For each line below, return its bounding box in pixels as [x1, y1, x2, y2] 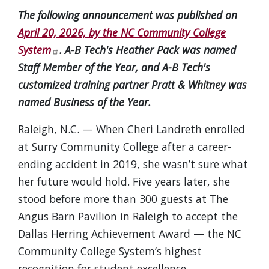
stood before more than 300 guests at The [18, 192, 228, 206]
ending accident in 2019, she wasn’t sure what [18, 157, 248, 171]
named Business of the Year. [18, 95, 151, 109]
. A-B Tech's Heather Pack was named [59, 43, 236, 57]
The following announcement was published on [18, 8, 237, 22]
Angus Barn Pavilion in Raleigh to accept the [18, 209, 238, 223]
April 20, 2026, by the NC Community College [18, 25, 226, 40]
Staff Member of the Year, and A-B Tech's [18, 60, 210, 74]
